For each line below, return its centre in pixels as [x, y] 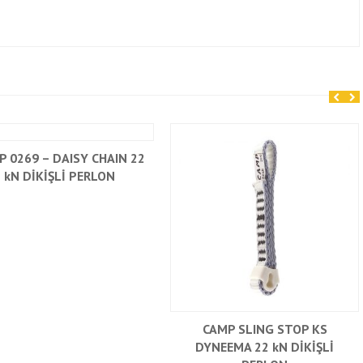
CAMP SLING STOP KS [265, 329]
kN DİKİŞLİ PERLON [60, 176]
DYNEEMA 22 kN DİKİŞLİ [265, 347]
